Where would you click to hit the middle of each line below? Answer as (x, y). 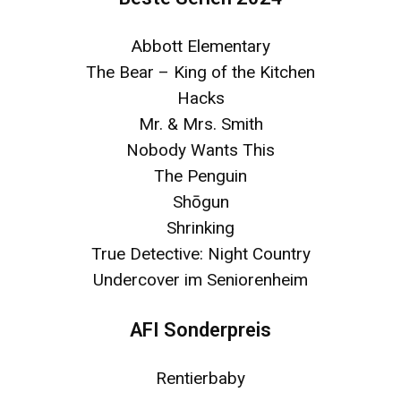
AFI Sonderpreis (200, 329)
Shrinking (200, 227)
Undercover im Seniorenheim (200, 279)
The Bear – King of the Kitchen (200, 72)
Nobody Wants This (200, 149)
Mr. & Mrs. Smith (200, 124)
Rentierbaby (200, 378)
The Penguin (200, 175)
